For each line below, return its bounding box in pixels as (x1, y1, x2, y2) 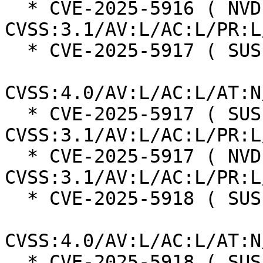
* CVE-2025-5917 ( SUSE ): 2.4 (5, 40, 27, 62)
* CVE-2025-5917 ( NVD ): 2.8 (5, 146, 27, 167)
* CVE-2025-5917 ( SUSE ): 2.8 (5, 103, 27, 125)
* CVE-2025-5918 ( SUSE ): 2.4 (5, 188, 27, 210)
